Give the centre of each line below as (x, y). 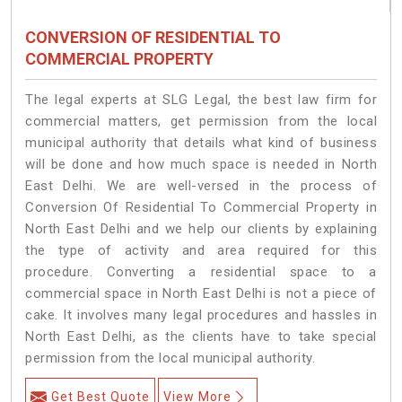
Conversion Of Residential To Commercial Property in (201, 208)
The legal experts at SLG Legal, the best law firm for (201, 100)
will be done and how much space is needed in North (201, 165)
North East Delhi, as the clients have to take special (201, 337)
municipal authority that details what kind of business (201, 143)
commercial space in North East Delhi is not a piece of (201, 294)
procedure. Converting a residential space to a (201, 272)
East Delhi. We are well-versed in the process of (201, 186)
